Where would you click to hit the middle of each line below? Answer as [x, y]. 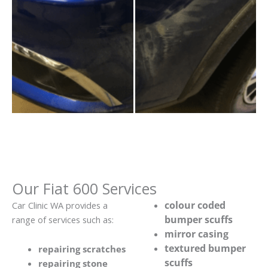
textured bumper [205, 248]
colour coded [195, 205]
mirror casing [197, 234]
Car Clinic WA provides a [60, 205]
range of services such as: [63, 219]
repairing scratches [82, 249]
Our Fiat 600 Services [84, 188]
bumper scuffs [199, 219]
